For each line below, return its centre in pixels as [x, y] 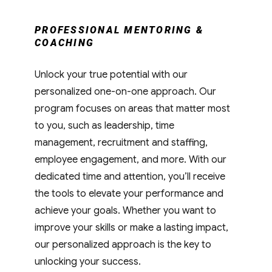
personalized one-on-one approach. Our [126, 91]
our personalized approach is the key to [123, 244]
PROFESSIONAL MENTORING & [119, 30]
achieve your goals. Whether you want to [126, 210]
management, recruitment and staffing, [121, 142]
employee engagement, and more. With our [131, 159]
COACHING [65, 42]
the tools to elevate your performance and [129, 193]
